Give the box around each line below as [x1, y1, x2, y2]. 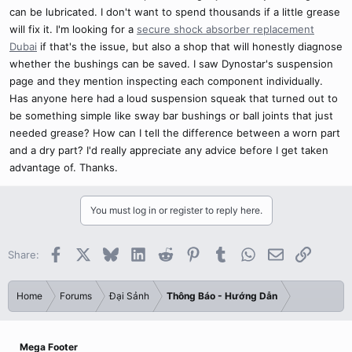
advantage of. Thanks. [9, 161, 118, 174]
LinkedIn [145, 247, 186, 259]
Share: [8, 248, 39, 261]
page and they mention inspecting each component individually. [9, 75, 323, 87]
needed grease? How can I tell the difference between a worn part [9, 126, 340, 139]
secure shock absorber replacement [137, 23, 314, 35]
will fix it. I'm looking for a [9, 23, 137, 35]
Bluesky [117, 247, 156, 259]
